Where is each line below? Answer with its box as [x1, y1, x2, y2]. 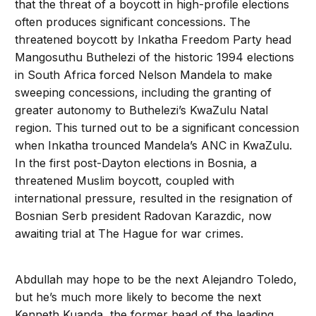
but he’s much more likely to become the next [15, 290, 262, 305]
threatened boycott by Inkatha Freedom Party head [15, 32, 292, 47]
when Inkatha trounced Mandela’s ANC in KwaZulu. [15, 138, 293, 153]
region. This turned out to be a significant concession [15, 121, 300, 135]
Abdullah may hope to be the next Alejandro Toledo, [15, 272, 298, 287]
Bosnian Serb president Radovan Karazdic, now [15, 209, 272, 224]
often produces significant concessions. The [15, 15, 251, 30]
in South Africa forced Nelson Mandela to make [15, 68, 273, 83]
